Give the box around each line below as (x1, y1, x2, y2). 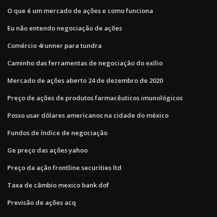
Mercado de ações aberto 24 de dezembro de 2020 (7, 76, 163, 85)
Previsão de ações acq (7, 198, 76, 207)
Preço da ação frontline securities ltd (7, 163, 122, 172)
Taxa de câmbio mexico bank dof (7, 180, 109, 189)
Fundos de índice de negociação (7, 128, 108, 137)
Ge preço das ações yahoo (7, 145, 88, 155)
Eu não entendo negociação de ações (7, 23, 122, 32)
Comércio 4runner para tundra (7, 41, 102, 50)
